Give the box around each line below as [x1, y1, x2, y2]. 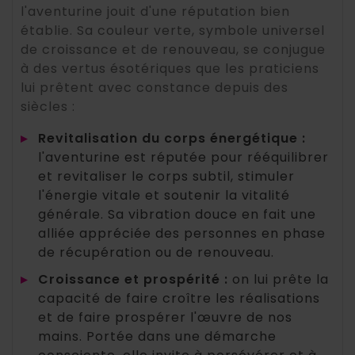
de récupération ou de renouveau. [38, 243, 274, 262]
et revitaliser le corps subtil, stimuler [38, 167, 295, 186]
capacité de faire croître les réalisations [38, 289, 320, 308]
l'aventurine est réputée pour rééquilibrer [38, 148, 329, 167]
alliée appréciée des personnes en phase [38, 224, 326, 243]
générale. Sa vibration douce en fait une [38, 205, 316, 224]
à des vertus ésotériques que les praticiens [21, 59, 319, 78]
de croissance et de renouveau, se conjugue [21, 40, 326, 59]
